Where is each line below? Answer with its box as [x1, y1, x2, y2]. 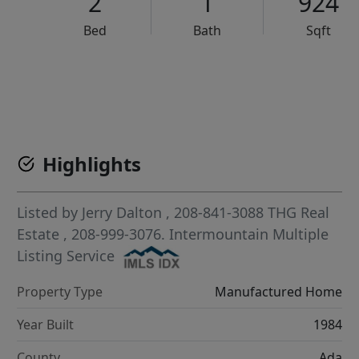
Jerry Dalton [82, 203, 163, 223]
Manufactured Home [214, 283, 342, 301]
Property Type [17, 283, 103, 301]
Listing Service [17, 246, 115, 266]
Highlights [42, 151, 142, 178]
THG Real [268, 203, 330, 223]
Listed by [17, 203, 83, 223]
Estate [17, 224, 64, 244]
